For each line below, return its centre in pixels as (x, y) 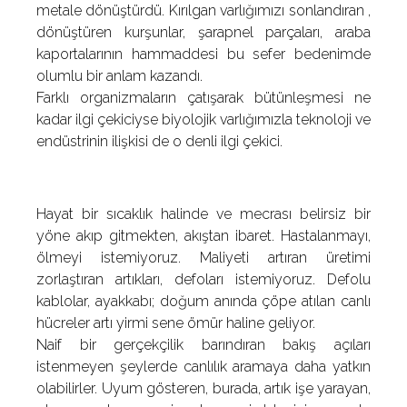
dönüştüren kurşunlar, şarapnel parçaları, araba (203, 32)
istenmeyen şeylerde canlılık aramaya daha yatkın (203, 367)
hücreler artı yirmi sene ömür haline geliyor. (176, 323)
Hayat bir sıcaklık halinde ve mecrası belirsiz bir (203, 214)
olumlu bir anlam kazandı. (119, 76)
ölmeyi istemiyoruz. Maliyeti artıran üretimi (203, 258)
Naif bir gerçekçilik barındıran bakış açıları (203, 345)
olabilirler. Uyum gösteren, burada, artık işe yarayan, (203, 388)
